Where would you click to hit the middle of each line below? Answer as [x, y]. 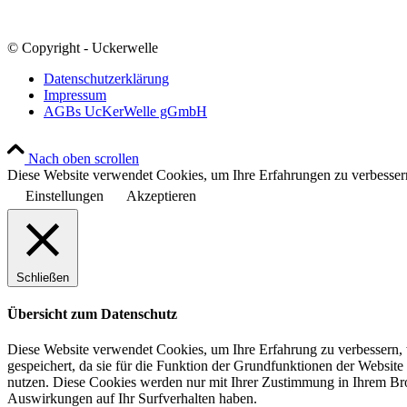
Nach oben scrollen [84, 158]
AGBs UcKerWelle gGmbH [125, 111]
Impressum [75, 94]
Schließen [43, 277]
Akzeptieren [161, 195]
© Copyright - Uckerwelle [83, 47]
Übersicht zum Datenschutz [92, 314]
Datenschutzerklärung [106, 78]
